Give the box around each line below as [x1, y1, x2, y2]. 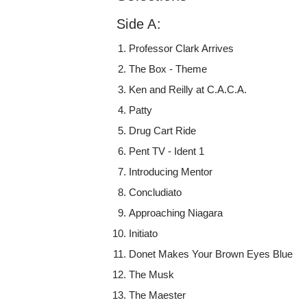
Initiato [129, 228, 158, 240]
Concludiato [129, 186, 182, 199]
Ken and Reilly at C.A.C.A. [129, 84, 247, 96]
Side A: [116, 16, 161, 32]
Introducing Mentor [129, 166, 213, 178]
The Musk [129, 269, 175, 281]
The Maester [129, 289, 186, 302]
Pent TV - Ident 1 [129, 145, 205, 158]
